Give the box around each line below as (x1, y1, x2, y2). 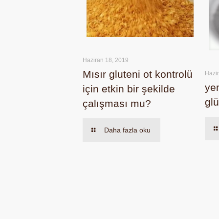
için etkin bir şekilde (83, 83, 175, 95)
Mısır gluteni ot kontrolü (83, 68, 193, 80)
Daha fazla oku (104, 126, 151, 134)
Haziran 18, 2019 (83, 57, 129, 64)
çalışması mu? (83, 98, 152, 109)
